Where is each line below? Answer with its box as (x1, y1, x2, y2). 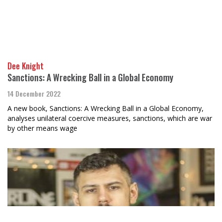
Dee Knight (7, 60, 44, 72)
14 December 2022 (7, 88, 60, 99)
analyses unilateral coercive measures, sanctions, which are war (7, 113, 212, 123)
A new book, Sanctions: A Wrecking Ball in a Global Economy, (7, 104, 204, 113)
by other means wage (7, 123, 77, 133)
